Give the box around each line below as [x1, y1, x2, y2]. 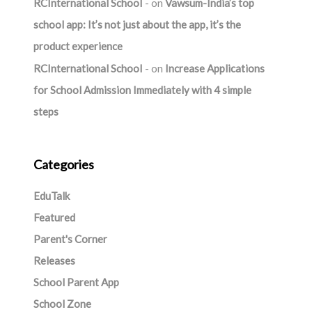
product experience [33, 40, 123, 52]
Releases [33, 254, 75, 267]
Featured [33, 211, 75, 224]
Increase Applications [164, 62, 265, 75]
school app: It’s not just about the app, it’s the [33, 18, 241, 31]
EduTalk [33, 189, 70, 202]
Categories [33, 157, 94, 172]
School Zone [33, 297, 91, 310]
